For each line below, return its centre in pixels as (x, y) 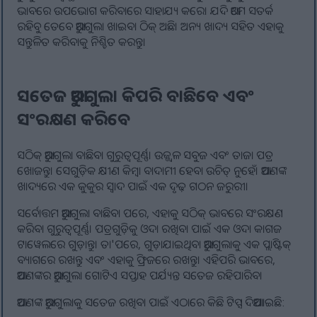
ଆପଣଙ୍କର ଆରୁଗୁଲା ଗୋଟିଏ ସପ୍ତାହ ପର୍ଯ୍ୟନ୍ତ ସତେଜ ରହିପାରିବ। (140, 276)
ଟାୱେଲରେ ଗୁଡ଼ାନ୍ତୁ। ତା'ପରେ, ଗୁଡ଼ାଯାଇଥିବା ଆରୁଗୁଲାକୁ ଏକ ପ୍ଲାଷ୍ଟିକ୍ (154, 244)
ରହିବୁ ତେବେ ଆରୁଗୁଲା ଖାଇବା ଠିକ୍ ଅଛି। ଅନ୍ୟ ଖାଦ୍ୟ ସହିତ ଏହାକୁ (151, 27)
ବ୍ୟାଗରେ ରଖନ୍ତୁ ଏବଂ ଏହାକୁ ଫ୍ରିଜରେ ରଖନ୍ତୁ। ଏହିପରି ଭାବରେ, (146, 260)
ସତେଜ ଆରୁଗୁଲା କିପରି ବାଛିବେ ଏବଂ (136, 96)
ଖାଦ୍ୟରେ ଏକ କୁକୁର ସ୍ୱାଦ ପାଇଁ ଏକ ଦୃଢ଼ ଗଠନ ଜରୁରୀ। (133, 186)
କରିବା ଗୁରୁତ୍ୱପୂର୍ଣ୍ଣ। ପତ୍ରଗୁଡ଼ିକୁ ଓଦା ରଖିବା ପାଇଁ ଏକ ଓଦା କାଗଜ (150, 229)
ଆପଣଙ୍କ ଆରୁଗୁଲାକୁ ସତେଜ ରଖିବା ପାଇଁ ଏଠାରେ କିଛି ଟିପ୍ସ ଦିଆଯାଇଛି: (151, 302)
